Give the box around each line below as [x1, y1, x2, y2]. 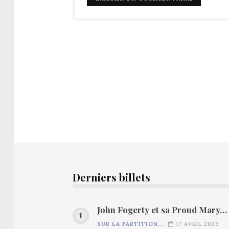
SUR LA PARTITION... [97, 220, 164, 227]
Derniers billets [73, 170, 150, 184]
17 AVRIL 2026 [176, 220, 219, 227]
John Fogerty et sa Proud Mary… [97, 203, 227, 215]
